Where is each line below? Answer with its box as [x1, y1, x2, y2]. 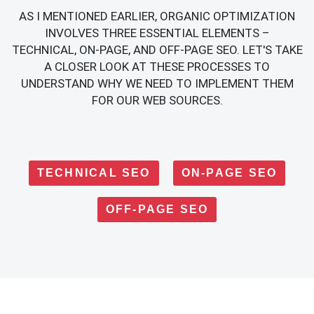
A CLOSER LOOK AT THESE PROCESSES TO [44, 60, 270, 74]
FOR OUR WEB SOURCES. [91, 93, 223, 108]
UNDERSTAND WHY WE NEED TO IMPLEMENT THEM [20, 76, 294, 91]
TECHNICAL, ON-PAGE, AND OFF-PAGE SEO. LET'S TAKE [11, 43, 303, 57]
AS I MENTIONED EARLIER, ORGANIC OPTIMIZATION [19, 9, 295, 24]
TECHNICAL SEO [36, 167, 151, 179]
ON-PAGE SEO [181, 167, 278, 179]
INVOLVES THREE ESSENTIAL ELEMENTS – [44, 26, 270, 41]
